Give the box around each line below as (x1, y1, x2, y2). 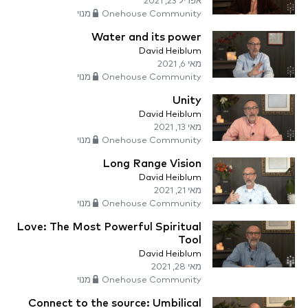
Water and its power (91, 32, 201, 43)
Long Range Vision (102, 158, 201, 170)
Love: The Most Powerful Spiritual (16, 221, 201, 233)
